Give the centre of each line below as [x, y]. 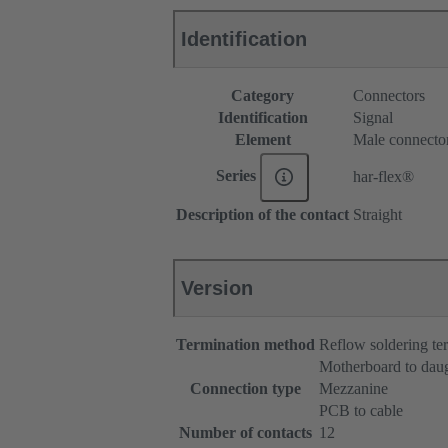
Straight [377, 215]
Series [238, 176]
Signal [373, 118]
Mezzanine [353, 389]
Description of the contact [262, 215]
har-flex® [383, 177]
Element [262, 140]
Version [217, 288]
